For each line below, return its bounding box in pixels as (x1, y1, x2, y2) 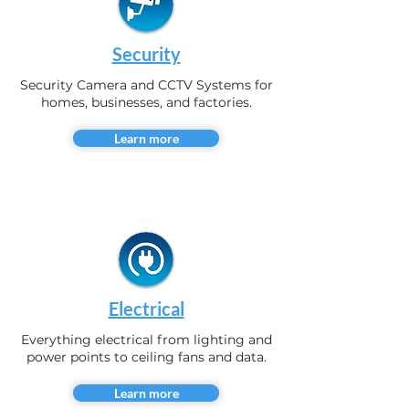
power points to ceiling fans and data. (26, 385, 267, 402)
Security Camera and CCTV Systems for (19, 113, 273, 130)
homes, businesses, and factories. (40, 131, 252, 147)
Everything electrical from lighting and (20, 368, 272, 384)
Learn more (113, 167, 179, 183)
